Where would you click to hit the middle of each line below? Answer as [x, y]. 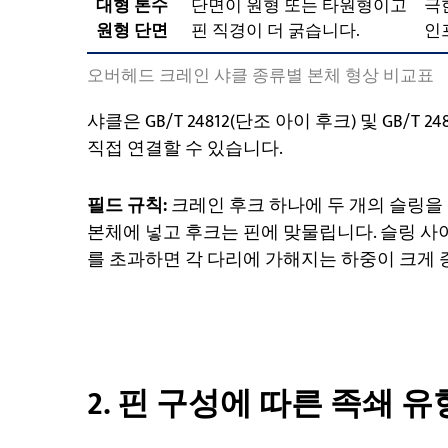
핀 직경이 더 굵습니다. [275, 30]
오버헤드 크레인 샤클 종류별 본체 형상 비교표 [260, 75]
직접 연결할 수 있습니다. [185, 148]
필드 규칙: [127, 205]
